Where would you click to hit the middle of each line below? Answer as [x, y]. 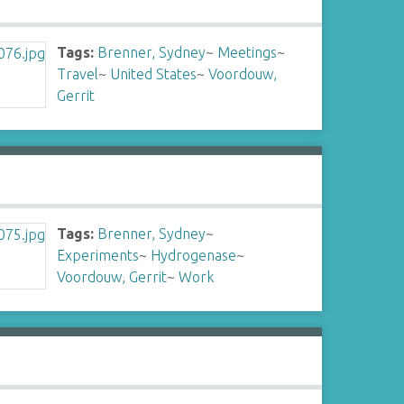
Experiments [98, 255]
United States [154, 74]
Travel [78, 74]
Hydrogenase [194, 255]
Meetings [248, 52]
